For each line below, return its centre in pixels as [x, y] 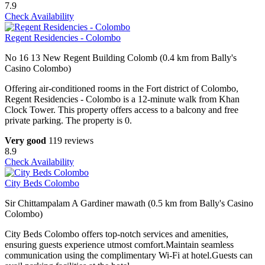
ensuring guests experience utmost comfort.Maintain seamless [119, 245]
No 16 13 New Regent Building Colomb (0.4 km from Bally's [121, 58]
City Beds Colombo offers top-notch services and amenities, [117, 234]
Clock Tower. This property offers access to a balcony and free [122, 110]
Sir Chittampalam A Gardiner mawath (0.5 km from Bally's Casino [129, 203]
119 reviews [71, 141]
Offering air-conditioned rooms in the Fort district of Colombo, [122, 89]
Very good [25, 141]
